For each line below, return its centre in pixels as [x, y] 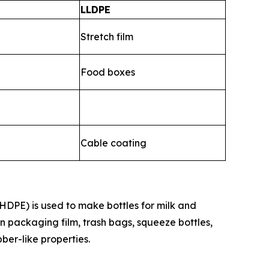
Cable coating [113, 143]
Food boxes [108, 72]
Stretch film [107, 36]
